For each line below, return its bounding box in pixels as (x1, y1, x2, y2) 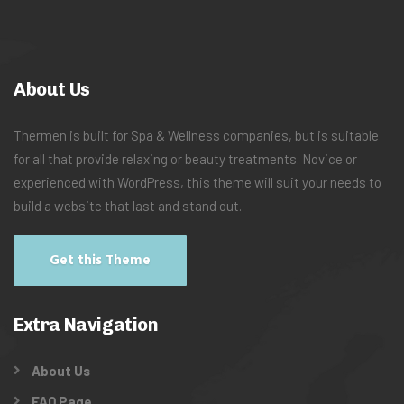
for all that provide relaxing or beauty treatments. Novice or (14, 150, 357, 167)
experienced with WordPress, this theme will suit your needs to (14, 173, 381, 190)
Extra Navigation (14, 313, 159, 335)
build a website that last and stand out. (14, 197, 242, 214)
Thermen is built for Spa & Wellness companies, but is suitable (14, 126, 379, 143)
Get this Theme (50, 249, 151, 271)
